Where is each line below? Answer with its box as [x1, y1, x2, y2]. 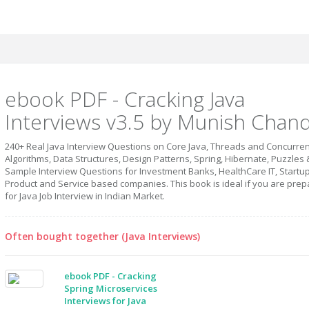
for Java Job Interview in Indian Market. [5, 190, 165, 202]
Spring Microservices [64, 282, 158, 295]
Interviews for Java [64, 295, 147, 307]
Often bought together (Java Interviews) [5, 230, 200, 243]
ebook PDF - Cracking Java [5, 85, 245, 113]
